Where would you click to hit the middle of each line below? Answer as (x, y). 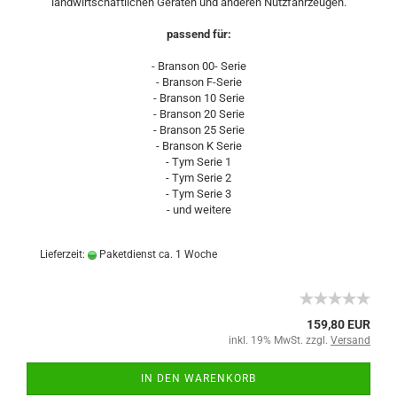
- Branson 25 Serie (198, 130)
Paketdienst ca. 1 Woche (157, 254)
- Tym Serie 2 (198, 178)
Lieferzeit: (64, 254)
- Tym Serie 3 (198, 194)
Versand (350, 340)
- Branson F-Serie (198, 82)
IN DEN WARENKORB (198, 378)
